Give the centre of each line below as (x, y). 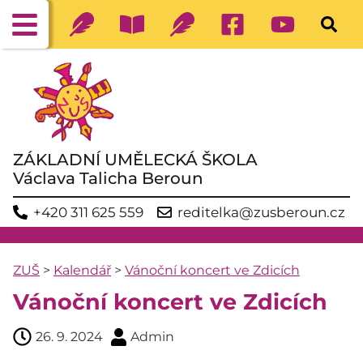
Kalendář (82, 270)
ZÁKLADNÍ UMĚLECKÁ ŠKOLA (135, 160)
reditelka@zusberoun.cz (261, 212)
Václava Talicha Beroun (108, 178)
